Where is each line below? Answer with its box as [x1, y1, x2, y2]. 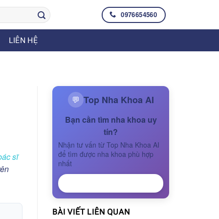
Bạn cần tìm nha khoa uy [65, 114, 157, 125]
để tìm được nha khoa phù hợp [58, 149, 153, 159]
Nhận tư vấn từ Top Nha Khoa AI [58, 140, 159, 150]
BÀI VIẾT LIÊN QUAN [52, 207, 130, 217]
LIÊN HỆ [8, 36, 38, 45]
